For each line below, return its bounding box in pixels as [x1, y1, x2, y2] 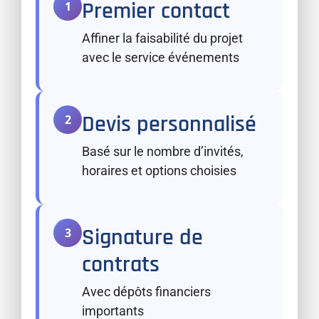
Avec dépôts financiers [82, 284, 211, 300]
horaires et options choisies [82, 162, 236, 178]
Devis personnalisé [82, 109, 256, 139]
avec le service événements [82, 49, 239, 65]
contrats [82, 250, 159, 280]
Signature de [82, 223, 203, 253]
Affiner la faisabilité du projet [82, 30, 243, 46]
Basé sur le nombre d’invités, [82, 143, 244, 159]
